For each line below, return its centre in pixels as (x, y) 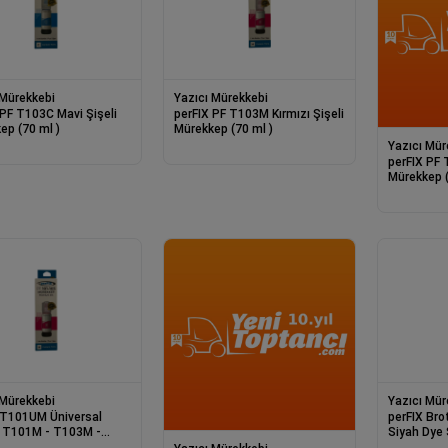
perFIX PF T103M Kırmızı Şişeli (223, 114)
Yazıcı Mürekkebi (221, 98)
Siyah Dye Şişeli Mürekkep (417, 431)
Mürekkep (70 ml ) (224, 129)
